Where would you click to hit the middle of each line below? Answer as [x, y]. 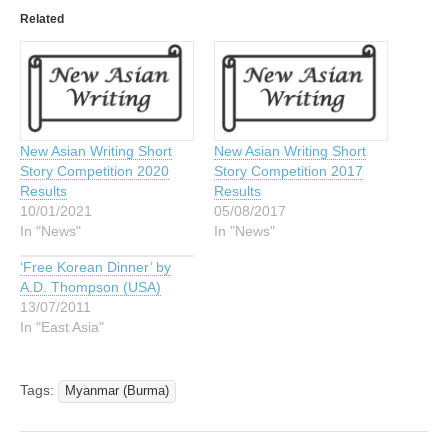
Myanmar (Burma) [117, 391]
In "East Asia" [62, 327]
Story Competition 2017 [288, 171]
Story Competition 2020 [94, 171]
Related [42, 18]
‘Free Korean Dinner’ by [95, 267]
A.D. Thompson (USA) [90, 287]
